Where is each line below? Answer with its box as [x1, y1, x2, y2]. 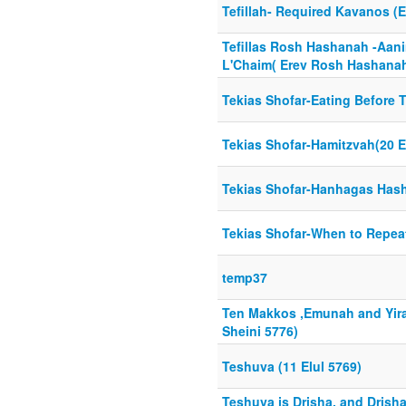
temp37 [222, 268, 267, 287]
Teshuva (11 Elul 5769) [222, 357, 362, 376]
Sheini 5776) [222, 322, 298, 341]
